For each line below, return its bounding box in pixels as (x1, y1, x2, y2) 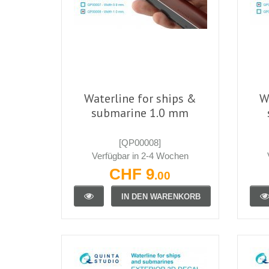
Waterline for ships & (83, 90, 196, 106)
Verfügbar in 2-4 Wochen (91, 150, 189, 161)
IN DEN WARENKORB (121, 192, 201, 201)
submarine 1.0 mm (91, 104, 189, 121)
